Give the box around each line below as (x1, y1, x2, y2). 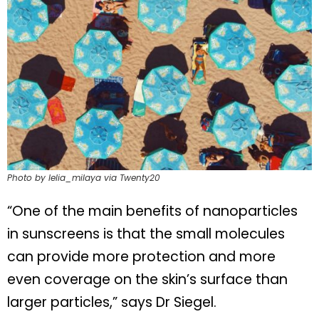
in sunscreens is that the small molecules (7, 224, 285, 244)
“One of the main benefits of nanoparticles (7, 202, 298, 221)
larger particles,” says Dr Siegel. (7, 293, 216, 313)
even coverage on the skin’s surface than (7, 270, 288, 290)
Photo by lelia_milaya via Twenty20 (7, 172, 160, 184)
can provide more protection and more (7, 247, 276, 267)
